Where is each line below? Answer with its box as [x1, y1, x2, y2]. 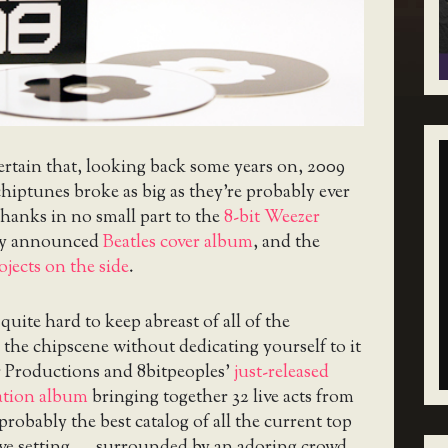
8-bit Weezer [224, 204, 320, 231]
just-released [234, 359, 329, 386]
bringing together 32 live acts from [88, 384, 354, 411]
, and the [253, 229, 320, 256]
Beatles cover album [103, 229, 253, 256]
